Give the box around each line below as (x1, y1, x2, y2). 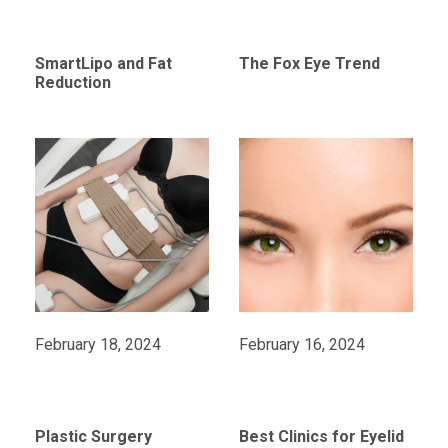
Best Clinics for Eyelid (238, 426, 404, 446)
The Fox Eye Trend (238, 53, 380, 73)
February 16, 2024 (238, 334, 365, 354)
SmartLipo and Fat (34, 53, 172, 73)
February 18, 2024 (34, 334, 161, 354)
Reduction (34, 72, 111, 92)
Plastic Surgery (34, 426, 152, 446)
